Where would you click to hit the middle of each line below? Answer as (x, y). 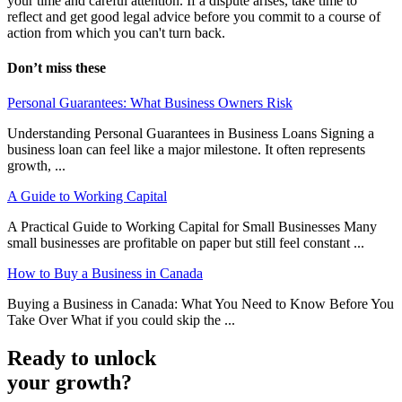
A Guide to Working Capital (87, 197)
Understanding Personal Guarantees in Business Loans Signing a (191, 134)
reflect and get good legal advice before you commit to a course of (194, 16)
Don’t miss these (57, 68)
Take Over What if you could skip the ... (121, 320)
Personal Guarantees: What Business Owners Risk (150, 103)
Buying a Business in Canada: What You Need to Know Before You (201, 304)
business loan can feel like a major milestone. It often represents (186, 150)
